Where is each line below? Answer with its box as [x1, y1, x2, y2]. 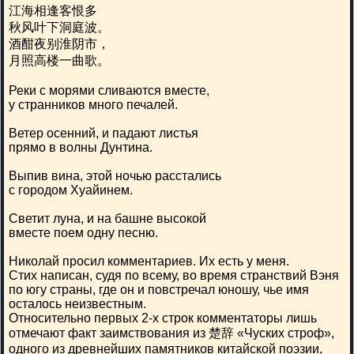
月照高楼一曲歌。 [9, 54, 110, 67]
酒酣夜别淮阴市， [9, 37, 110, 51]
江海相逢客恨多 [9, 4, 97, 17]
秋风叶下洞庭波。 [9, 21, 110, 34]
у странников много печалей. [9, 98, 178, 111]
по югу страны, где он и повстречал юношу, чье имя [9, 283, 309, 296]
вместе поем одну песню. [9, 226, 158, 239]
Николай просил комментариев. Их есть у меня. [9, 254, 289, 268]
